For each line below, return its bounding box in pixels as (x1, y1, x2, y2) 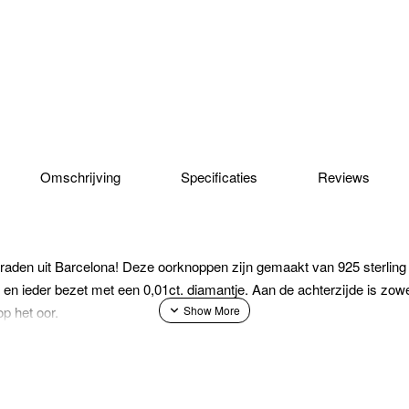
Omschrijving (39, 166, 121, 186)
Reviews (317, 166, 370, 186)
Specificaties (180, 166, 257, 186)
